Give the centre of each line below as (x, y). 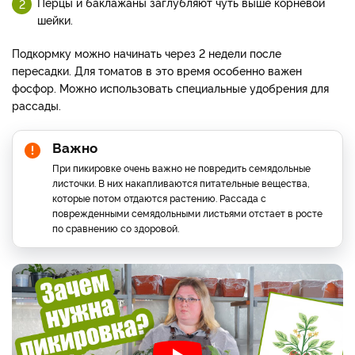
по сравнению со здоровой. (116, 228)
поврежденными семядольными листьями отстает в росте (187, 213)
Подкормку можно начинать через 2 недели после (147, 53)
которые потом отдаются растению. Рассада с (159, 198)
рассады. (36, 105)
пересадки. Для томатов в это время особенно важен (157, 71)
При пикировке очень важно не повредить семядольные (181, 168)
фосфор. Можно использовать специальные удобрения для (170, 88)
